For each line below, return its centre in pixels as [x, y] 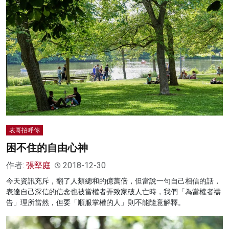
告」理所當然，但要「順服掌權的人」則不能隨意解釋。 [96, 203]
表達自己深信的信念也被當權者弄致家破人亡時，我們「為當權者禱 [113, 192]
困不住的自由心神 [47, 148]
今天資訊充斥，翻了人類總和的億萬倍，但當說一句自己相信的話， [113, 181]
